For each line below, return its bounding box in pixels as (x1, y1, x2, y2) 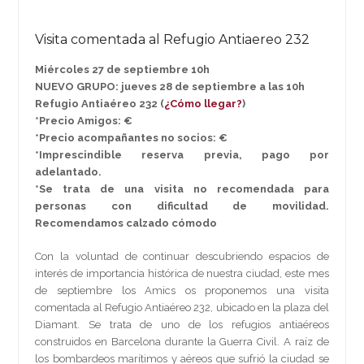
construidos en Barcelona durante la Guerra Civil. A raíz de (35, 335, 329, 348)
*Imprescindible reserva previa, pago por (35, 148, 329, 161)
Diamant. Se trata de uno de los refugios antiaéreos (35, 318, 329, 331)
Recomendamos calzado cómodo (35, 216, 218, 229)
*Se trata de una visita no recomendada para (35, 182, 329, 195)
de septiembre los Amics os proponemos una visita (35, 284, 329, 297)
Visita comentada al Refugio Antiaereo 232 (35, 31, 310, 47)
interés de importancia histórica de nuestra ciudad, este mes (35, 266, 329, 279)
